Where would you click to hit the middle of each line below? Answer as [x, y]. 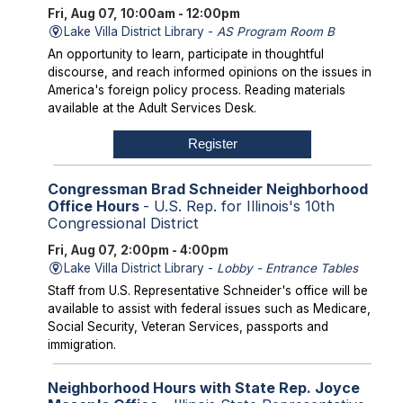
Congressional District [123, 223]
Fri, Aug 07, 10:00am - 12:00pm [143, 14]
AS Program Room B [276, 32]
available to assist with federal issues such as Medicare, [209, 308]
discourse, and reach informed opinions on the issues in [209, 72]
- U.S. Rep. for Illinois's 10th [238, 206]
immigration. [81, 344]
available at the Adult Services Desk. [152, 108]
